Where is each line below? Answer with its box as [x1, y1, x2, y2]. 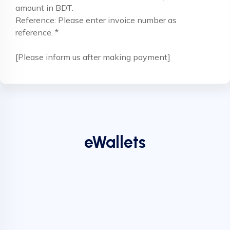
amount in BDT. [15, 3, 73, 13]
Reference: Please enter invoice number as [15, 15, 177, 25]
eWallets [84, 132, 146, 152]
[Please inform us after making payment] [15, 52, 170, 62]
